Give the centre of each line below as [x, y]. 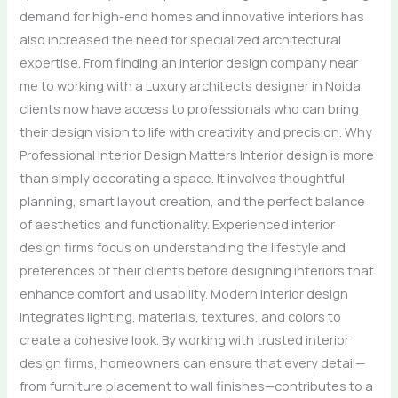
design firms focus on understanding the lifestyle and [183, 247]
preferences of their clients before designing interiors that [197, 270]
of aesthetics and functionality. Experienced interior [178, 223]
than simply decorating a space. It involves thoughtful [183, 177]
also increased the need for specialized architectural [181, 39]
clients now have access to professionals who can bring [190, 108]
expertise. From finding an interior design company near [189, 62]
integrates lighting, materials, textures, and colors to [181, 316]
